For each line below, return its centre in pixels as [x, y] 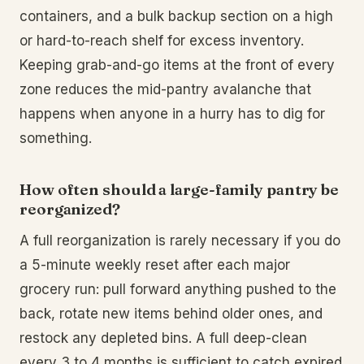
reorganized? [70, 209]
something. [56, 138]
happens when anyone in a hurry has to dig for [172, 114]
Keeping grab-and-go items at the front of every [177, 65]
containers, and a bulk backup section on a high [176, 16]
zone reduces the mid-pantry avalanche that [165, 89]
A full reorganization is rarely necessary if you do [180, 240]
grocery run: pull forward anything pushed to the [178, 289]
